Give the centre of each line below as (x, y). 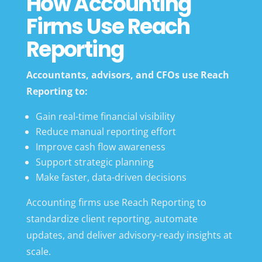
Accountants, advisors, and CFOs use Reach (127, 75)
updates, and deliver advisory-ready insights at (129, 235)
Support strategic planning (94, 162)
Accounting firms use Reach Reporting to (116, 202)
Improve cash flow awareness (100, 146)
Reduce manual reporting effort (106, 131)
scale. (38, 251)
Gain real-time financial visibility (105, 116)
